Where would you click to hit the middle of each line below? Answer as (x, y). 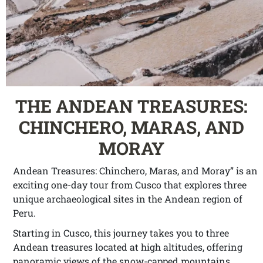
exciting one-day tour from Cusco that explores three (130, 185)
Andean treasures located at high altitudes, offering (128, 247)
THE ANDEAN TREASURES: (131, 106)
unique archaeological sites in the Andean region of (128, 199)
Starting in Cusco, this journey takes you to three (121, 233)
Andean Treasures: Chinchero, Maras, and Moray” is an (135, 171)
